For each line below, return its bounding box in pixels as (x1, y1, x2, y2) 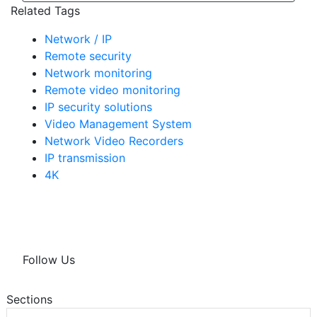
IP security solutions (45, 100, 152, 115)
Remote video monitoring (45, 83, 180, 98)
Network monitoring (45, 66, 152, 81)
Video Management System (45, 117, 192, 132)
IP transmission (45, 151, 125, 166)
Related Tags (11, 4, 80, 18)
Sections (6, 292, 52, 307)
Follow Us (23, 253, 75, 267)
